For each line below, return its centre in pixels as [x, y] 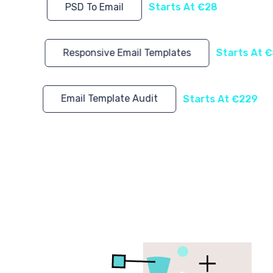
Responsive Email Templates [127, 52]
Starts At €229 [220, 99]
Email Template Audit [109, 99]
